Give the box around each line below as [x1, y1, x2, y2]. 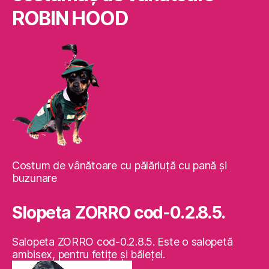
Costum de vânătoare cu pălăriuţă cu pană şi [12, 159, 227, 172]
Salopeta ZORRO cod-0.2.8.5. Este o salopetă [12, 235, 233, 248]
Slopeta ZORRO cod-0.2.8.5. [12, 202, 225, 223]
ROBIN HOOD [12, 6, 128, 30]
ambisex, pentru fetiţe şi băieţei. [12, 247, 165, 261]
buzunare [12, 171, 57, 184]
